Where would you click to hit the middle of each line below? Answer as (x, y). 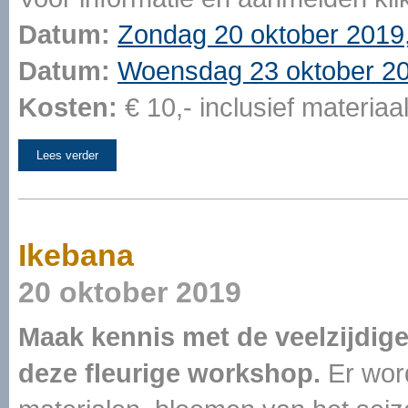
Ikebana (76, 255)
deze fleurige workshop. (169, 373)
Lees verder (67, 155)
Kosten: (68, 107)
